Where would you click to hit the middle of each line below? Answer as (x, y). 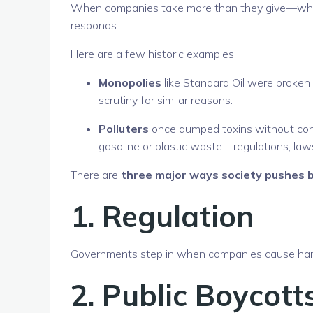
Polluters (124, 128)
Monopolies (130, 82)
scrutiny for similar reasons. (166, 100)
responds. (95, 25)
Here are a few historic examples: (153, 53)
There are (96, 174)
